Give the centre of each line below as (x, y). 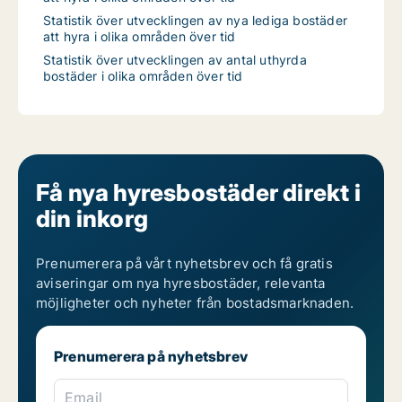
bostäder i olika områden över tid (143, 76)
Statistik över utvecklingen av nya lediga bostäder (196, 20)
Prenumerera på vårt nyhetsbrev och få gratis (184, 263)
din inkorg (92, 218)
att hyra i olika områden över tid (140, 36)
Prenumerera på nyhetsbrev (151, 356)
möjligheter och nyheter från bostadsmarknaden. (195, 303)
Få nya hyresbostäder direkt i (198, 192)
